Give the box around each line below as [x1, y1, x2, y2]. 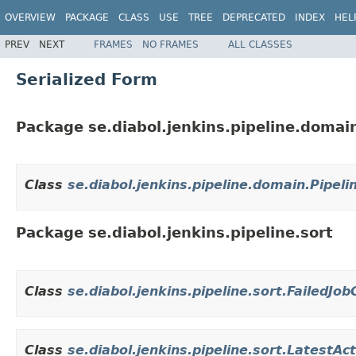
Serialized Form [16, 69, 157, 89]
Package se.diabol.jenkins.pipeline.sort [16, 224, 333, 242]
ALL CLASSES [228, 38, 292, 50]
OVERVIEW [5, 12, 56, 23]
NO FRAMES [142, 38, 199, 50]
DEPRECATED [222, 12, 285, 23]
